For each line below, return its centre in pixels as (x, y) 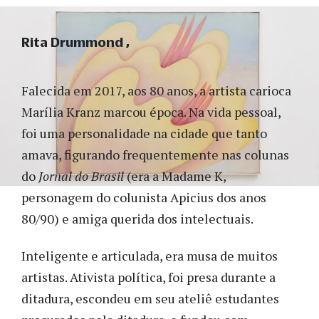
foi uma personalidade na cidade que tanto (144, 133)
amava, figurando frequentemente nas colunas (155, 155)
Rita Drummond (72, 42)
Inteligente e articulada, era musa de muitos (150, 256)
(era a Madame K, (175, 176)
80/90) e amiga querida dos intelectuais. (137, 219)
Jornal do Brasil (81, 176)
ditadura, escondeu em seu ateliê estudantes (150, 299)
